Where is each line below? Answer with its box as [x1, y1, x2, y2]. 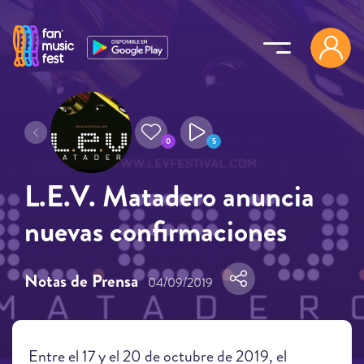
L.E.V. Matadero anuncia [24, 175, 314, 218]
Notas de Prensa [24, 268, 138, 293]
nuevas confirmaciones [24, 210, 287, 253]
